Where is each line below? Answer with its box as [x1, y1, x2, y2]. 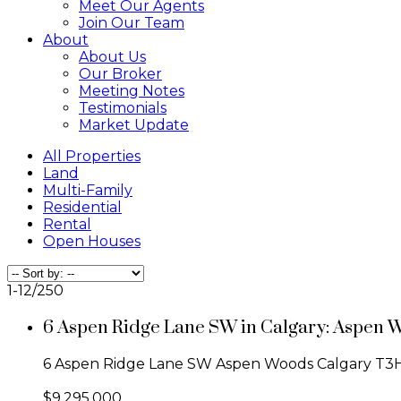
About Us [79, 48, 146, 65]
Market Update [79, 116, 189, 133]
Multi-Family [43, 182, 132, 199]
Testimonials [79, 99, 166, 116]
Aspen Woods [216, 355, 313, 373]
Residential [43, 199, 122, 216]
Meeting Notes [79, 82, 184, 99]
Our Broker [79, 65, 162, 82]
